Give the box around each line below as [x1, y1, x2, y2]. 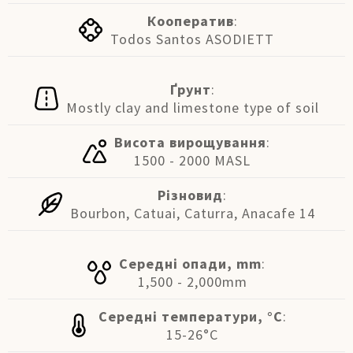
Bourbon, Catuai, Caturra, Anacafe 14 [69, 204, 315, 222]
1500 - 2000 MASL [134, 151, 251, 169]
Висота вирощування [114, 133, 266, 151]
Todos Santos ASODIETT [110, 30, 274, 48]
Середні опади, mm [119, 255, 262, 273]
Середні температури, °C [98, 307, 283, 325]
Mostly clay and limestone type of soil [65, 98, 319, 117]
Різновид [158, 186, 223, 204]
